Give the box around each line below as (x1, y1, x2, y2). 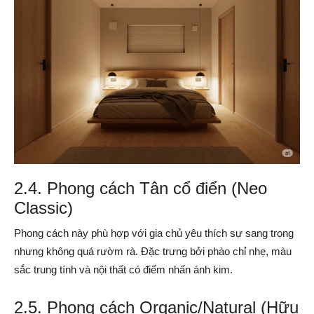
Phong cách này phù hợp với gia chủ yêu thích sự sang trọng (14, 227, 294, 240)
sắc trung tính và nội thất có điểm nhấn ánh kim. (14, 264, 233, 276)
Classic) (14, 198, 74, 218)
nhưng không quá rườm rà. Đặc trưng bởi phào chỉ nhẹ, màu (14, 245, 292, 258)
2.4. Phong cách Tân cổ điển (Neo (14, 179, 268, 198)
